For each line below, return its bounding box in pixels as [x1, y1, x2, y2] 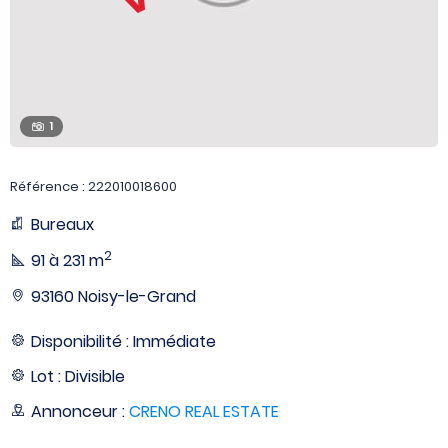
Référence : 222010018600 [10, 177, 177, 197]
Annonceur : [31, 399, 129, 423]
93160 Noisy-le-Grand [31, 284, 196, 308]
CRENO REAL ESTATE [129, 399, 279, 423]
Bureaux [31, 213, 94, 237]
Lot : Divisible [31, 364, 125, 388]
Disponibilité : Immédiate [31, 329, 216, 353]
